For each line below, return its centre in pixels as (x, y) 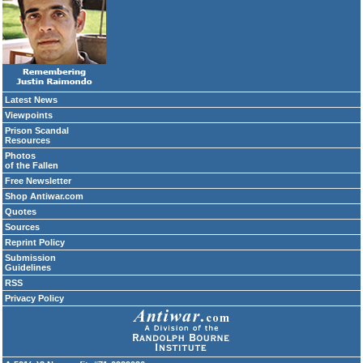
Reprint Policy (35, 242)
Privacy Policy (34, 298)
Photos (20, 156)
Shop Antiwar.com (44, 196)
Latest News (31, 100)
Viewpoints (29, 115)
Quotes (21, 211)
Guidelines (28, 267)
